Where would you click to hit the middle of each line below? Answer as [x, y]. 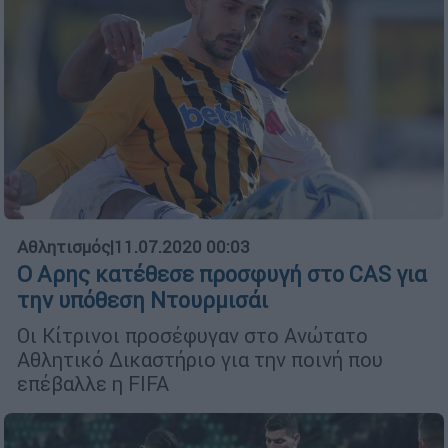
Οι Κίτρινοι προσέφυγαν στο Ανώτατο [192, 336]
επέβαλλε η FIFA [93, 384]
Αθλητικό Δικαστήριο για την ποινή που [200, 360]
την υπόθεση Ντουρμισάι [142, 301]
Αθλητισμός [63, 247]
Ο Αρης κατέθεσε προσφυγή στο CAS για [222, 275]
